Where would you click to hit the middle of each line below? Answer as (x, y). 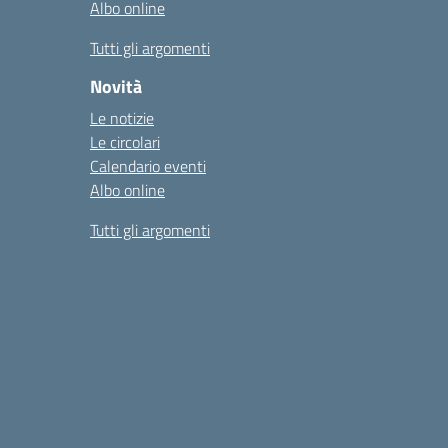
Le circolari (125, 142)
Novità (116, 86)
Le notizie (122, 118)
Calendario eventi (148, 166)
